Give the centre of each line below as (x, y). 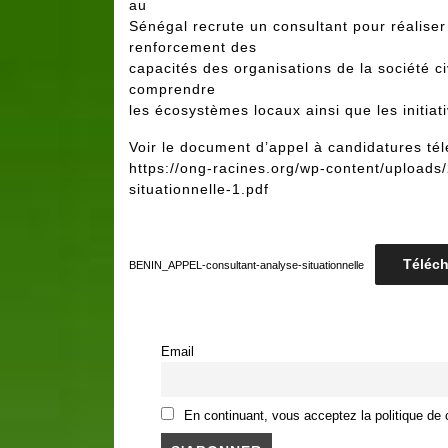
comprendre (172, 88)
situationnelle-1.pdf (199, 188)
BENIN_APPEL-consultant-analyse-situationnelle (246, 264)
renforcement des (193, 46)
